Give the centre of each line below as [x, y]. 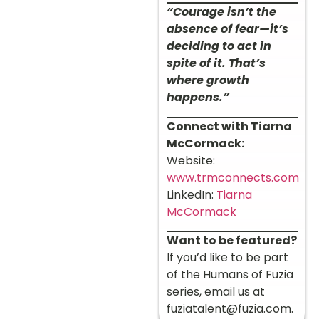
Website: [191, 160]
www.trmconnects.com [233, 177]
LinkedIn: [192, 194]
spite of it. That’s [216, 63]
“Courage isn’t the [221, 12]
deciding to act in [219, 46]
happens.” [198, 98]
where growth [208, 80]
